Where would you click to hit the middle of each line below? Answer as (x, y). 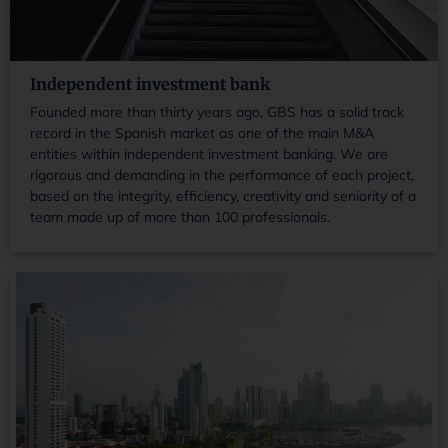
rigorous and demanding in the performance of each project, (222, 174)
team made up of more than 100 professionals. (180, 216)
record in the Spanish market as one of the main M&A (202, 132)
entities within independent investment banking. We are (209, 153)
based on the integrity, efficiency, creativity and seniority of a (223, 195)
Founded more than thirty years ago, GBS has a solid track (217, 111)
